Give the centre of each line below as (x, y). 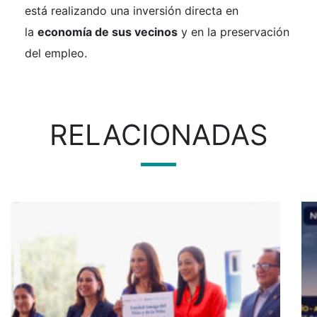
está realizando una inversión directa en (132, 11)
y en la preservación (234, 32)
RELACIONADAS (158, 135)
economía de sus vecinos (108, 32)
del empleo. (56, 53)
